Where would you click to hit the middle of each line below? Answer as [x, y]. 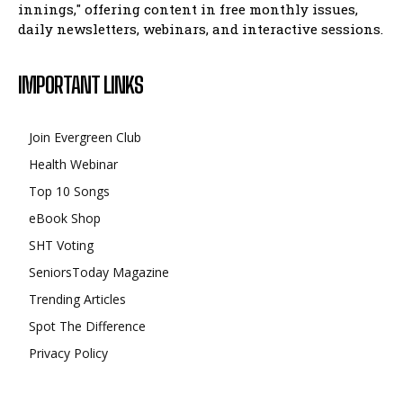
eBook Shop [65, 218]
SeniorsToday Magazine [99, 272]
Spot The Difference [87, 326]
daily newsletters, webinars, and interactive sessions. [201, 28]
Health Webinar [73, 164]
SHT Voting [61, 245]
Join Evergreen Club [85, 137]
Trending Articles [77, 299]
